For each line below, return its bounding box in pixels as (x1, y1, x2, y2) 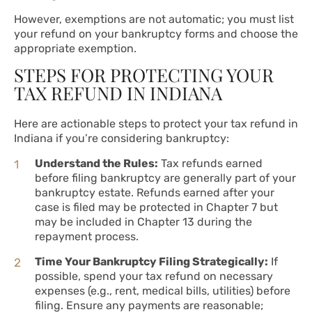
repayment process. (35, 230, 139, 244)
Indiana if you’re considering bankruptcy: (14, 132, 229, 146)
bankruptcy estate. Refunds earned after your (35, 186, 274, 200)
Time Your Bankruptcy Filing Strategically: (35, 255, 268, 269)
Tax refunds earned (158, 157, 263, 171)
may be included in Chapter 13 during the (35, 215, 252, 229)
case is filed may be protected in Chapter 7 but (35, 201, 278, 214)
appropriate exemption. (14, 42, 136, 56)
